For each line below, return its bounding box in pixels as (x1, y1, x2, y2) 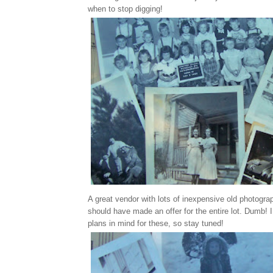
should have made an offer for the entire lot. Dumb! (88, 206, 268, 216)
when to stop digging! (88, 4, 163, 14)
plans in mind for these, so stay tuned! (88, 218, 224, 228)
